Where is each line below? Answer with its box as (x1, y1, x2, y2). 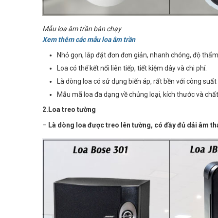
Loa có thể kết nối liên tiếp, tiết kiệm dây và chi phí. (57, 64, 207, 73)
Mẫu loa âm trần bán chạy (42, 25, 121, 33)
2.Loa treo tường (42, 106, 96, 114)
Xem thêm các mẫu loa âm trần (42, 36, 135, 44)
